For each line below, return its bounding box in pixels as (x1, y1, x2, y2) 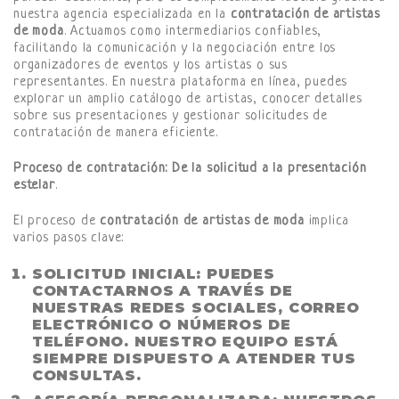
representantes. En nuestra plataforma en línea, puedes (13, 75, 348, 91)
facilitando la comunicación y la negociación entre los (13, 41, 337, 57)
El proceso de (13, 213, 101, 229)
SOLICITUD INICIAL (31, 265, 197, 282)
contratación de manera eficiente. (13, 126, 218, 142)
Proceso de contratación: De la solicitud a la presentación (13, 161, 367, 177)
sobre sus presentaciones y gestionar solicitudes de (13, 109, 328, 125)
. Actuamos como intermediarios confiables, (63, 24, 322, 40)
